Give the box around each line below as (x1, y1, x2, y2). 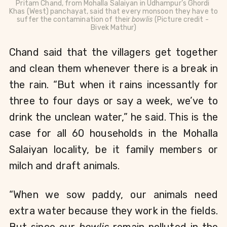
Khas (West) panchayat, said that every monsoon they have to (9, 7, 218, 16)
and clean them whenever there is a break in (9, 62, 218, 74)
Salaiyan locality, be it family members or (9, 143, 218, 156)
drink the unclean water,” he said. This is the (9, 110, 218, 123)
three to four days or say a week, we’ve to (9, 94, 218, 107)
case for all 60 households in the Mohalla (9, 127, 218, 139)
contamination (53, 15, 104, 24)
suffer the (17, 15, 54, 24)
